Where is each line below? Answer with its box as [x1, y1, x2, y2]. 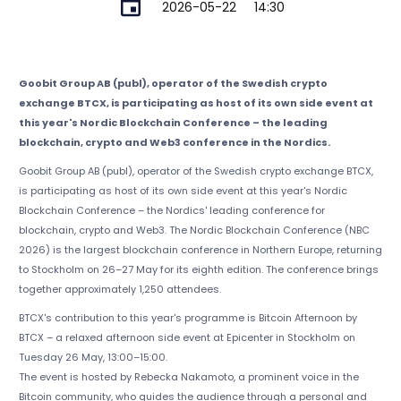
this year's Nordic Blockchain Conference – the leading [18, 115, 328, 131]
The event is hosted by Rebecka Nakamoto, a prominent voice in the [18, 370, 359, 385]
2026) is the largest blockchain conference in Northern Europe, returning [18, 243, 382, 258]
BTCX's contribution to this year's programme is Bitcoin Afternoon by [18, 311, 357, 326]
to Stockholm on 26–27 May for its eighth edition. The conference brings [18, 262, 379, 277]
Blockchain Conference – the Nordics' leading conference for [18, 203, 325, 218]
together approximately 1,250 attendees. [18, 282, 221, 297]
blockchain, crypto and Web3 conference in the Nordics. [18, 135, 330, 150]
